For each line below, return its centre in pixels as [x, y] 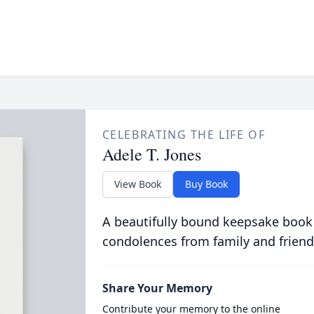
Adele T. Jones [151, 154]
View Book [137, 184]
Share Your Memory [157, 288]
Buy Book [206, 184]
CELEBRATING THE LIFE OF [184, 135]
